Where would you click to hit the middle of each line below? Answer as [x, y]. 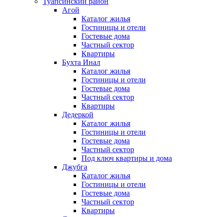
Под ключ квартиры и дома [127, 158]
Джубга [75, 167]
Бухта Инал [81, 62]
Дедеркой [78, 115]
